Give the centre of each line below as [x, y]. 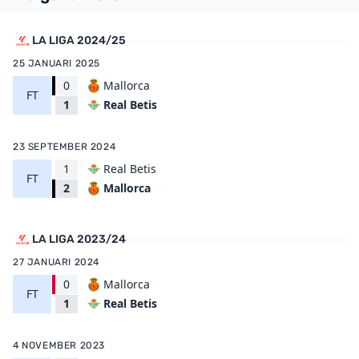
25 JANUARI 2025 [56, 63]
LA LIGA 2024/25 [79, 40]
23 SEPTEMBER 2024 [65, 147]
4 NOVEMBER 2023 [59, 345]
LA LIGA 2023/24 [79, 239]
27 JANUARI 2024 [56, 262]
